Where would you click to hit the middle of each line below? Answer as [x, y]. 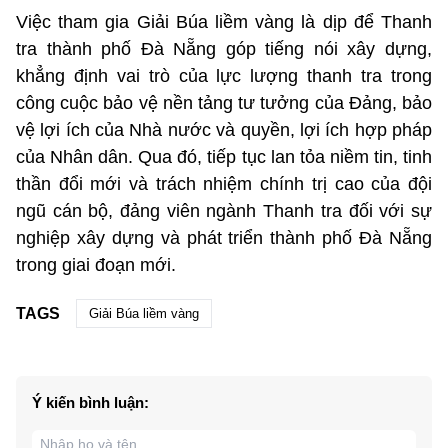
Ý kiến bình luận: [90, 403]
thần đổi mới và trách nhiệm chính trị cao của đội [224, 184]
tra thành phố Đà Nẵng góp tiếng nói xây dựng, [224, 49]
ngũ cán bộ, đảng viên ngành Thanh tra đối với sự [224, 211]
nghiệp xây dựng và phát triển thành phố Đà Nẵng [224, 238]
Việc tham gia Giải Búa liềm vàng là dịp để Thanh [224, 22]
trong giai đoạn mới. [96, 265]
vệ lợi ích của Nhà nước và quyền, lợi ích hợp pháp [224, 130]
